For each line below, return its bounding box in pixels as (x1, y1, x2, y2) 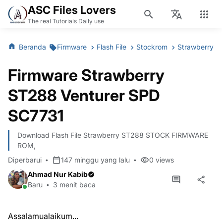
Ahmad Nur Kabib (28, 170, 88, 178)
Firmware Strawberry (8, 65, 165, 85)
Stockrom (136, 42, 169, 51)
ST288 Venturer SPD (8, 86, 160, 105)
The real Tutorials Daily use (28, 17, 104, 25)
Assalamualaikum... (8, 211, 78, 221)
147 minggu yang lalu (61, 156, 130, 164)
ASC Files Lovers (28, 3, 116, 16)
